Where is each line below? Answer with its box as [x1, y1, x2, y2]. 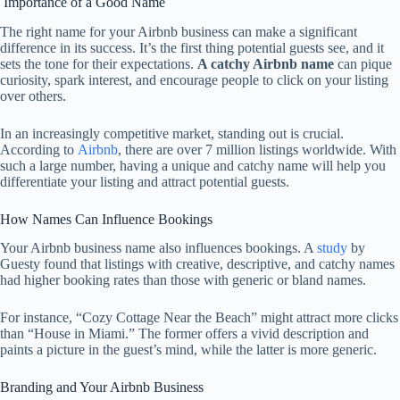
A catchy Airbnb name [197, 55, 334, 71]
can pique [334, 55, 392, 71]
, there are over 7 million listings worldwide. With [118, 141, 396, 157]
